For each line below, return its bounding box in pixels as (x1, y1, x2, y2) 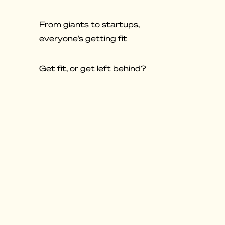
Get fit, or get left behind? (39, 63, 146, 73)
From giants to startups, (39, 19, 140, 30)
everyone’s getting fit (39, 33, 127, 44)
